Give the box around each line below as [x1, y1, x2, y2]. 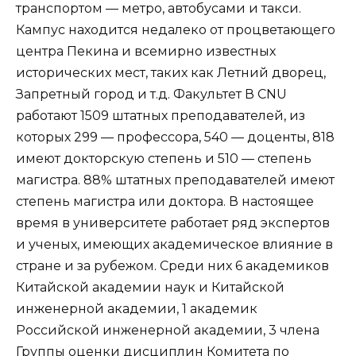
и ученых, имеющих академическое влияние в [16, 236, 333, 252]
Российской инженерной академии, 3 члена [16, 322, 319, 338]
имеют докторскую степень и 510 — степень [16, 150, 311, 166]
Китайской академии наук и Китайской [16, 279, 284, 295]
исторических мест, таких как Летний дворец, [16, 64, 326, 80]
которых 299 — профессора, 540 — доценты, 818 [16, 129, 335, 145]
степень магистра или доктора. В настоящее [16, 193, 314, 209]
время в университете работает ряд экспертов [16, 215, 330, 230]
